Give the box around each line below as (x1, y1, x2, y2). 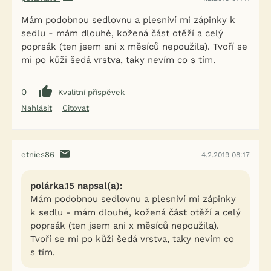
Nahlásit (21, 103, 52, 113)
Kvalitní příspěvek (58, 87, 125, 97)
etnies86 (21, 150, 57, 159)
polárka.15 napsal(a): (30, 180, 123, 191)
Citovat (62, 103, 89, 113)
